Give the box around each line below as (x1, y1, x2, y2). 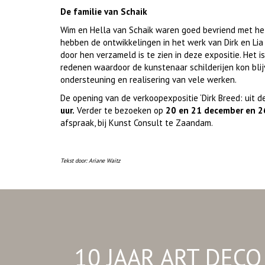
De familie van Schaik (60, 6, 147, 18)
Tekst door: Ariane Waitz (60, 157, 120, 165)
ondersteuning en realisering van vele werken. (60, 74, 237, 86)
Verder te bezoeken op (75, 105, 166, 117)
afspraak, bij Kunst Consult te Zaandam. (60, 117, 213, 129)
